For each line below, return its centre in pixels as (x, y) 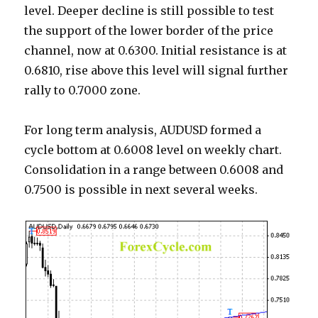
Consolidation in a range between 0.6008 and (154, 170)
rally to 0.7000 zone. (83, 91)
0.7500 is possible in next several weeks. (141, 190)
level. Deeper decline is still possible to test (149, 11)
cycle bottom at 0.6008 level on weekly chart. (153, 150)
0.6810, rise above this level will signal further (157, 71)
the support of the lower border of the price (149, 31)
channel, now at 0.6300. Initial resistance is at (156, 51)
